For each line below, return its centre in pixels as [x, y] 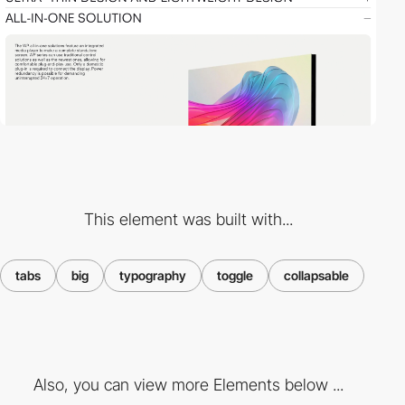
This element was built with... [188, 219]
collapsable [316, 275]
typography [153, 275]
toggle [235, 275]
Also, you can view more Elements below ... [188, 385]
